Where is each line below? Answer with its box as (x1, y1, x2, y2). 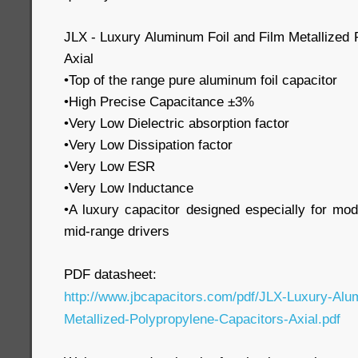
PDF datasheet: (64, 266, 157, 282)
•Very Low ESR (64, 158, 155, 174)
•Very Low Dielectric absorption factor (64, 115, 289, 131)
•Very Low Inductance (64, 180, 193, 196)
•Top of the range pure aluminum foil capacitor (64, 72, 337, 88)
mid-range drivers (64, 223, 169, 239)
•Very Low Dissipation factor (64, 137, 233, 153)
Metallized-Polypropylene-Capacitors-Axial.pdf (64, 311, 340, 327)
